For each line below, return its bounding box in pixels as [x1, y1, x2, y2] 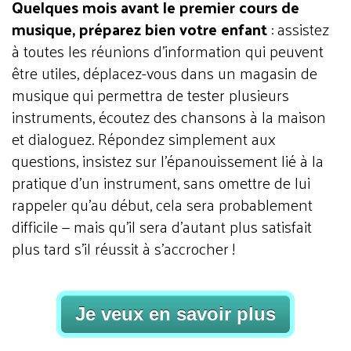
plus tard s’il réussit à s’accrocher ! [12, 234, 235, 263]
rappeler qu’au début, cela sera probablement [12, 190, 313, 219]
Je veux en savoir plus [75, 303, 276, 325]
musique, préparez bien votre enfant [12, 15, 267, 44]
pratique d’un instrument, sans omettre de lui [12, 168, 310, 197]
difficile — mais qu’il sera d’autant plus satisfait [12, 212, 312, 241]
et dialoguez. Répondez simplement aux [12, 125, 276, 154]
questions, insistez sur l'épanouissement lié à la [12, 147, 324, 175]
